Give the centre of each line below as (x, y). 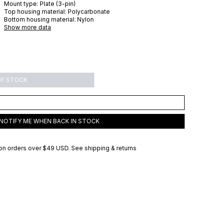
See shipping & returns (104, 148)
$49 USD (55, 148)
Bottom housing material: (40, 19)
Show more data (27, 27)
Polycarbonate (89, 12)
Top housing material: (35, 12)
